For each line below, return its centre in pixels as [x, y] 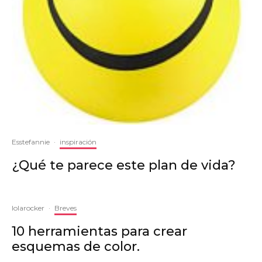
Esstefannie [31, 142]
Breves [65, 208]
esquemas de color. [76, 247]
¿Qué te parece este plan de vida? [124, 165]
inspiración [78, 142]
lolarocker [28, 208]
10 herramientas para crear [99, 231]
